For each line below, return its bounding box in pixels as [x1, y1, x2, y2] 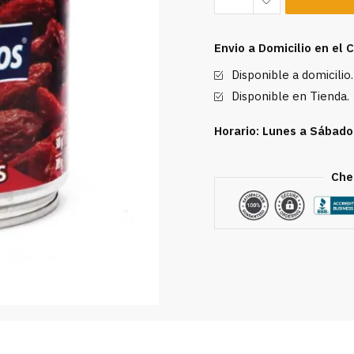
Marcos [213, 48, 256, 65]
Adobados [213, 9, 271, 25]
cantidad [213, 88, 262, 104]
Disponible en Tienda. [231, 88, 349, 104]
